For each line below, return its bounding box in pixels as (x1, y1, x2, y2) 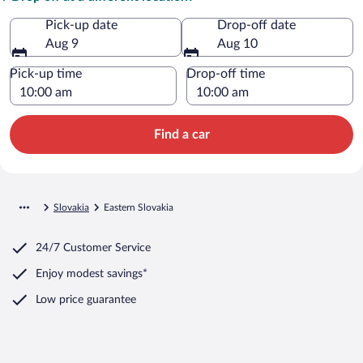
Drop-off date (217, 18, 296, 32)
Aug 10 (217, 36, 258, 50)
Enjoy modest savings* (36, 267, 147, 280)
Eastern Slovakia (104, 202, 173, 212)
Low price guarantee (36, 293, 136, 305)
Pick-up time (10, 66, 82, 80)
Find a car (153, 127, 210, 141)
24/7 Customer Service (36, 241, 151, 254)
